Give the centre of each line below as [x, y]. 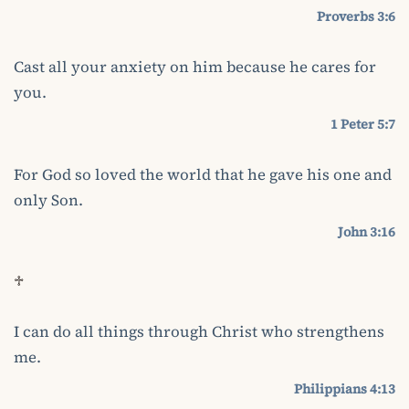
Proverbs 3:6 [356, 16]
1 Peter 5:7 [363, 124]
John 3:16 [367, 231]
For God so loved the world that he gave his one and [203, 174]
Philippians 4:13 [345, 388]
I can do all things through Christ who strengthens [199, 331]
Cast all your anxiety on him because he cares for [195, 67]
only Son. [48, 200]
